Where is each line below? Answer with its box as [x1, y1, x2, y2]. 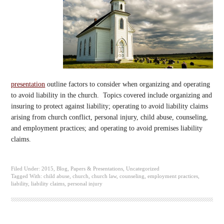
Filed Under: [11, 166, 42, 171]
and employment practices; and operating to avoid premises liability [11, 124, 203, 132]
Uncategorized [126, 166, 160, 171]
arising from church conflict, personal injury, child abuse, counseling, [11, 113, 208, 121]
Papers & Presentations [70, 166, 123, 171]
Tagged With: [11, 173, 44, 179]
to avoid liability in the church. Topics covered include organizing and [11, 91, 212, 99]
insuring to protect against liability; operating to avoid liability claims [11, 102, 208, 110]
